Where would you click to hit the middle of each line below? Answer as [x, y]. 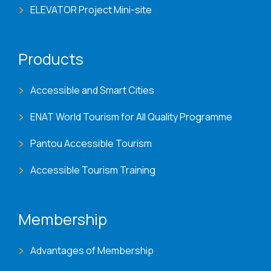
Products [51, 59]
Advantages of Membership [92, 251]
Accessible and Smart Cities [92, 90]
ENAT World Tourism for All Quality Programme [131, 117]
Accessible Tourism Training [93, 170]
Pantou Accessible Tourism [91, 144]
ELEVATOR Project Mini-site [91, 10]
